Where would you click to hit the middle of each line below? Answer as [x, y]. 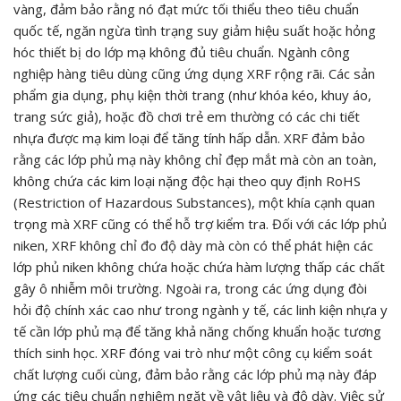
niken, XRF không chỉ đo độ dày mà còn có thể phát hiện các [193, 245]
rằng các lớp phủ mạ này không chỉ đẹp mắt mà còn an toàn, [195, 159]
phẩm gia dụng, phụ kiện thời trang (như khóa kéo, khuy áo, [192, 94]
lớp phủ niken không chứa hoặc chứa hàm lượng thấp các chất [199, 266]
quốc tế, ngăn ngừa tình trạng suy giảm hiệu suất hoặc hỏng [195, 30]
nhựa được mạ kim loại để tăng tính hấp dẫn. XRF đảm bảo [189, 137]
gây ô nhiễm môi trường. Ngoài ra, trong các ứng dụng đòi [190, 288]
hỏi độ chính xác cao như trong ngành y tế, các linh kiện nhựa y [200, 309]
